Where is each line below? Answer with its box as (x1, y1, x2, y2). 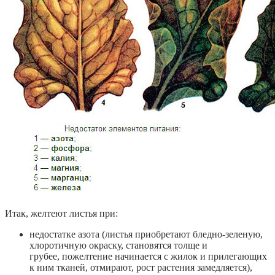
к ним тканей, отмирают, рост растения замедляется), (29, 261, 252, 273)
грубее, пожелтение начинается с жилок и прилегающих (29, 250, 267, 261)
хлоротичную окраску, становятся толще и (29, 239, 207, 250)
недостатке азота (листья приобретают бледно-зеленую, (29, 228, 263, 239)
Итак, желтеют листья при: (5, 207, 118, 219)
